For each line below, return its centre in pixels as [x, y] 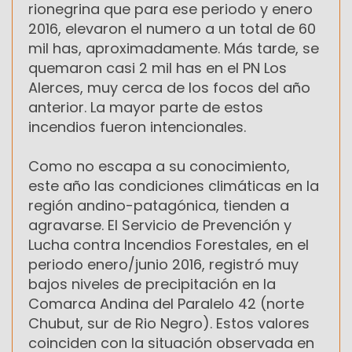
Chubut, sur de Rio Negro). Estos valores [169, 324]
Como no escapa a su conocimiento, [159, 167]
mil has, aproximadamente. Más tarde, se [174, 49]
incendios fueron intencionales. [137, 127]
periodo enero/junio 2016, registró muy [163, 265]
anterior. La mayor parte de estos [146, 108]
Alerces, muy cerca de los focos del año [169, 88]
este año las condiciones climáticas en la [174, 186]
